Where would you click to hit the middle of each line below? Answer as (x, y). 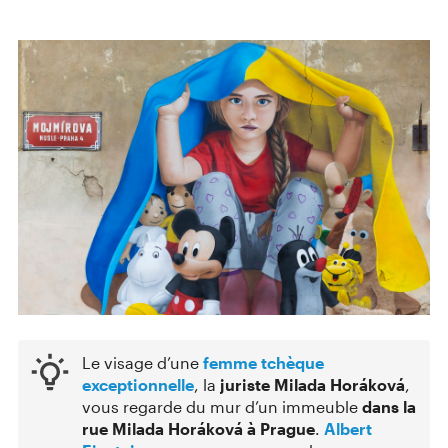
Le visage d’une (142, 363)
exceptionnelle (138, 385)
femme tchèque (263, 363)
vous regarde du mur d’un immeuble (220, 407)
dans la (387, 407)
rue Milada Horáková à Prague (198, 429)
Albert (348, 429)
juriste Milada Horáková (312, 385)
